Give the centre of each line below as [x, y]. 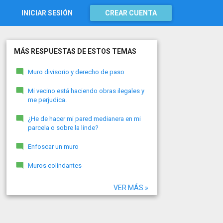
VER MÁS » [131, 188]
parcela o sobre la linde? [63, 128]
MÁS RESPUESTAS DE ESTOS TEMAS [75, 51]
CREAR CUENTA [131, 13]
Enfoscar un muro [53, 147]
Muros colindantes [55, 166]
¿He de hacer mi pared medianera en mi [84, 119]
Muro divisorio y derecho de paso [76, 72]
